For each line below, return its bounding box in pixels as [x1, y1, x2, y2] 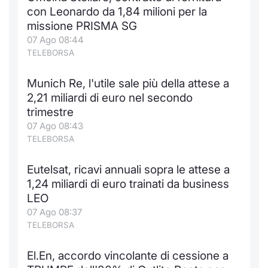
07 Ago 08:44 [27, 34, 84, 45]
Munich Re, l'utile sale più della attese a [27, 77, 229, 90]
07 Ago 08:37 [27, 206, 82, 218]
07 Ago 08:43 [27, 120, 83, 132]
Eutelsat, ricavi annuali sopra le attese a [27, 163, 230, 176]
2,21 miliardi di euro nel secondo [27, 91, 193, 105]
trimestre [27, 105, 74, 119]
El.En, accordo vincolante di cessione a [27, 249, 229, 263]
